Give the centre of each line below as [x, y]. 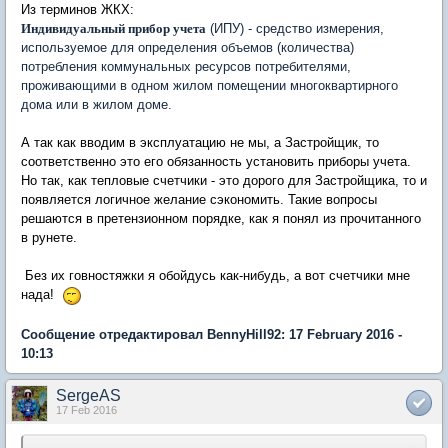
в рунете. [49, 238]
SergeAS [88, 395]
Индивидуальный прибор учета [113, 29]
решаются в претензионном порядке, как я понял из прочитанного [221, 219]
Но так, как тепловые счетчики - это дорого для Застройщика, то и [224, 181]
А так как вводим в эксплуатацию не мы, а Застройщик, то [200, 143]
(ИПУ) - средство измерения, [295, 29]
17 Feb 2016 [86, 409]
